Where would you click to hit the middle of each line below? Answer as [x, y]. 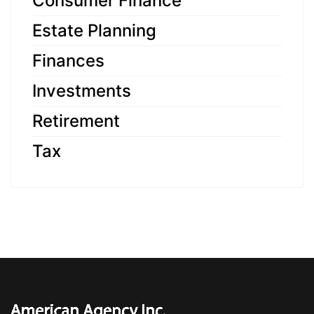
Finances [68, 61]
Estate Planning [94, 31]
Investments [82, 91]
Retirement [76, 121]
